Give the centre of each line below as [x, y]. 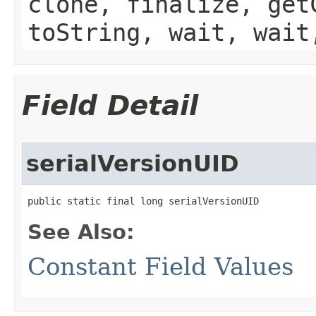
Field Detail [110, 105]
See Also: [81, 232]
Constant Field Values [160, 266]
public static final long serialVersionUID [143, 201]
